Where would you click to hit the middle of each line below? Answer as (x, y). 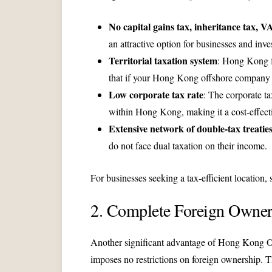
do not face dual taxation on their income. (188, 146)
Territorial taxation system (163, 61)
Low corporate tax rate (156, 95)
